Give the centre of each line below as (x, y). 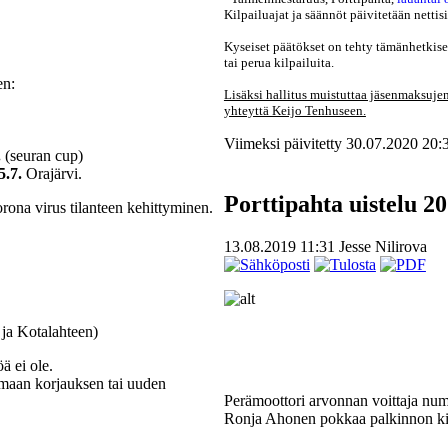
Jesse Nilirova (382, 246)
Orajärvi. (51, 173)
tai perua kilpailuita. (278, 62)
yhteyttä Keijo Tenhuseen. (294, 110)
